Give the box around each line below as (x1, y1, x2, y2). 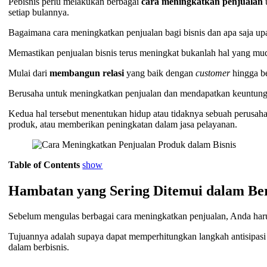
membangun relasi (49, 68, 127, 79)
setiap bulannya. (8, 7, 72, 18)
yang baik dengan (126, 68, 196, 79)
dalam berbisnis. (8, 242, 70, 253)
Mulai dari (8, 68, 50, 79)
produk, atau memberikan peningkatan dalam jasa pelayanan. (8, 119, 238, 130)
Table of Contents (8, 160, 80, 170)
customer (195, 68, 233, 79)
